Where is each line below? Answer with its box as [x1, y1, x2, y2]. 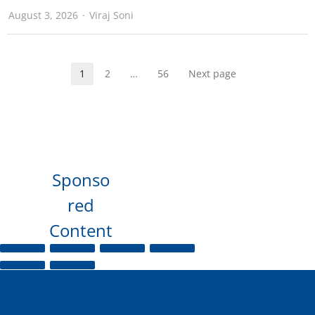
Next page [188, 67, 236, 81]
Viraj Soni [89, 8, 134, 22]
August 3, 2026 [8, 8, 78, 22]
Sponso [52, 168, 110, 192]
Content [49, 219, 112, 243]
